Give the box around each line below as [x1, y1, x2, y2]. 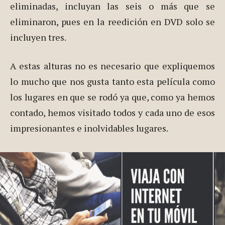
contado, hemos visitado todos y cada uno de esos [10, 106, 215, 119]
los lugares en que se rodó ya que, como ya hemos [10, 91, 215, 103]
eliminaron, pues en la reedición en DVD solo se [10, 16, 215, 28]
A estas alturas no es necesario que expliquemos [10, 60, 215, 72]
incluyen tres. [10, 31, 66, 44]
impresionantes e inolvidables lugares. [10, 122, 168, 135]
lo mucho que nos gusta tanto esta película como [10, 75, 215, 88]
